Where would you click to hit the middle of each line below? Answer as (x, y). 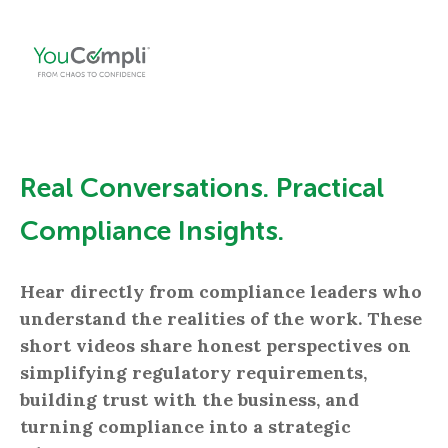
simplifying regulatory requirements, (193, 373)
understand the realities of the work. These (221, 319)
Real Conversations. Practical (202, 190)
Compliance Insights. (152, 233)
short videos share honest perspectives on (215, 346)
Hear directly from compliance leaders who (221, 292)
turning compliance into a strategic (185, 427)
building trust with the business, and (189, 400)
